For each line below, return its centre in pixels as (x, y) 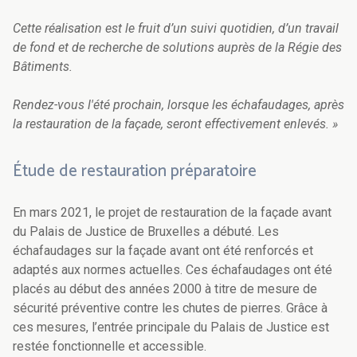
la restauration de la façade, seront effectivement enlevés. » (175, 124)
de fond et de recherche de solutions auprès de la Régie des (177, 48)
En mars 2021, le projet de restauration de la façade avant (172, 213)
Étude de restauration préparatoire (135, 172)
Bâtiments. (43, 67)
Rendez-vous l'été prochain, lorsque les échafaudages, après (178, 105)
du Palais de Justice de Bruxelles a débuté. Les (146, 232)
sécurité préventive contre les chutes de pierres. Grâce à (170, 308)
